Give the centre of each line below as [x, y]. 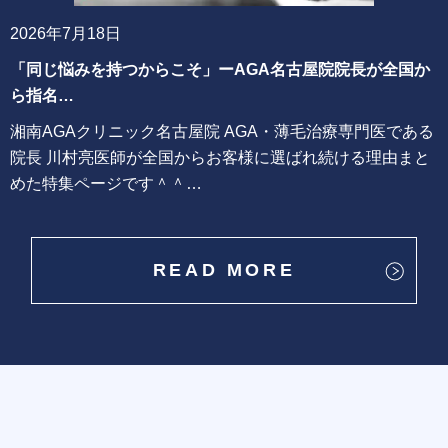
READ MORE [224, 270]
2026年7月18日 [65, 34]
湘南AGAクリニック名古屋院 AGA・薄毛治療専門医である [222, 132]
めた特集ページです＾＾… [106, 184]
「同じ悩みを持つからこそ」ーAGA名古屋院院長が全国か [220, 70]
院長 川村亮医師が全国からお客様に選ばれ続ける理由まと [220, 158]
